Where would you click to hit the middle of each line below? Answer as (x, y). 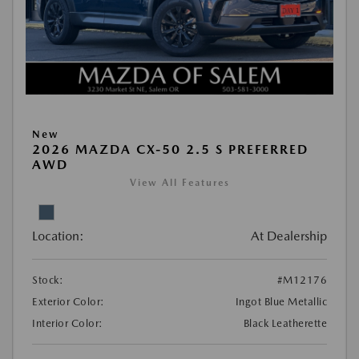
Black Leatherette (285, 324)
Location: (58, 236)
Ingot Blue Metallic (281, 302)
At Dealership (289, 236)
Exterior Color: (69, 302)
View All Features (179, 183)
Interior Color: (68, 324)
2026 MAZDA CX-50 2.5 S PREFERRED (170, 150)
